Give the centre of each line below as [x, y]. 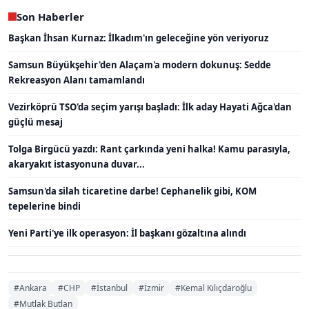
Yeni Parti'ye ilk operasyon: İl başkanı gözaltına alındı [127, 233]
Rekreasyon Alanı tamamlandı [77, 80]
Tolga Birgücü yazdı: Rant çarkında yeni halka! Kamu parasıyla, [149, 149]
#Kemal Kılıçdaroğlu [213, 288]
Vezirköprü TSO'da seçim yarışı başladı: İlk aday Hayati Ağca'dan [150, 107]
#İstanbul [109, 288]
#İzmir [151, 288]
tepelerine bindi [44, 207]
